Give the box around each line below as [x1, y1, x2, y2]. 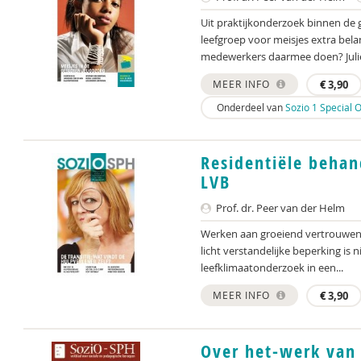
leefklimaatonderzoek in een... [201, 260, 343, 275]
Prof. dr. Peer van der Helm [214, 201, 345, 215]
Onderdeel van [214, 101, 285, 114]
